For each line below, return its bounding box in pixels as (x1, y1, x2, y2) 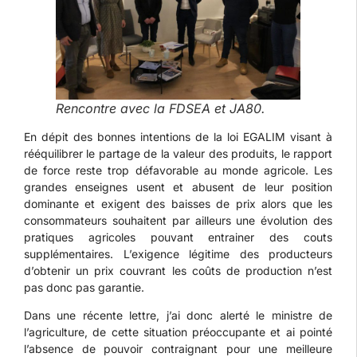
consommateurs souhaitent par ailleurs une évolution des (24, 213, 332, 227)
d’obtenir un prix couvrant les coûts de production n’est (24, 263, 332, 277)
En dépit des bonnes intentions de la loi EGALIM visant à (24, 129, 332, 143)
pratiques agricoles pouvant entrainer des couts (24, 229, 332, 244)
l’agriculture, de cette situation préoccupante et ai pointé (24, 325, 332, 339)
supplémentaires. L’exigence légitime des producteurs (24, 246, 332, 261)
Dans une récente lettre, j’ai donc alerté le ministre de (24, 308, 332, 323)
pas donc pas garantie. (24, 280, 144, 294)
